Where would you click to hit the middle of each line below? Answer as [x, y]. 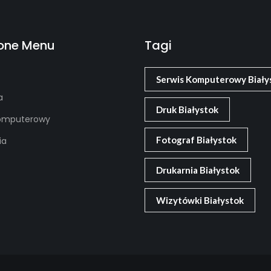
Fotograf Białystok [196, 140]
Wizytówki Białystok [200, 200]
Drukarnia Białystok [198, 170]
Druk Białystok [187, 109]
